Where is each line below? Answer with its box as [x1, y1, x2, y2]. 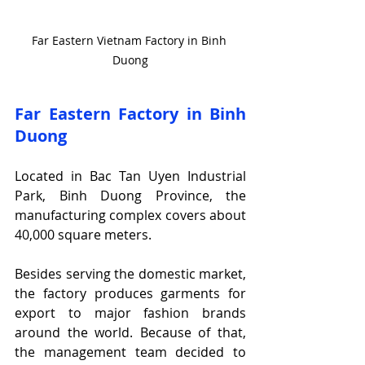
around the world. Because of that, [15, 323, 246, 342]
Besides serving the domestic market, [15, 265, 246, 284]
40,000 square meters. [15, 226, 152, 244]
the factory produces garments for [15, 284, 246, 303]
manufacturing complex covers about [15, 206, 246, 225]
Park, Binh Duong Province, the [15, 187, 246, 205]
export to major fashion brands [15, 304, 246, 323]
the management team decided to [15, 343, 246, 362]
